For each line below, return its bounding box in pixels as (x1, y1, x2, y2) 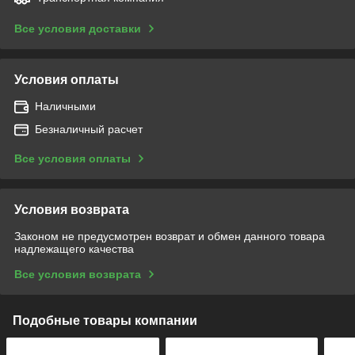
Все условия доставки (14, 21, 141, 35)
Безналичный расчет (35, 122, 143, 136)
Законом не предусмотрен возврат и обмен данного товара (14, 229, 325, 242)
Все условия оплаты (14, 151, 131, 165)
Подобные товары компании (13, 313, 197, 327)
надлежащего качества (14, 242, 134, 255)
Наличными (35, 99, 96, 113)
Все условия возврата (14, 267, 141, 281)
